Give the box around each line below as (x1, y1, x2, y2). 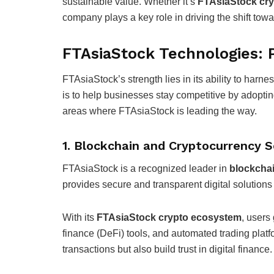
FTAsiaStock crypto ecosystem (97, 212, 242, 223)
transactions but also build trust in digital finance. (62, 244, 272, 255)
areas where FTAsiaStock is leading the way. (62, 106, 257, 117)
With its (62, 212, 97, 223)
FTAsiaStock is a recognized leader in (62, 163, 229, 174)
